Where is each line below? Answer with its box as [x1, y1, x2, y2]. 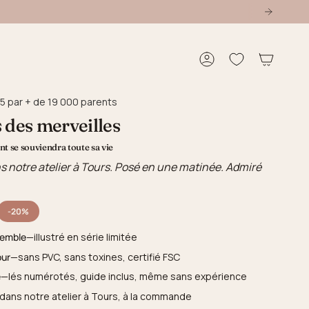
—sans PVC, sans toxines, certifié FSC [10, 250, 180, 263]
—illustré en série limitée [26, 230, 137, 243]
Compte [214, 57, 264, 72]
